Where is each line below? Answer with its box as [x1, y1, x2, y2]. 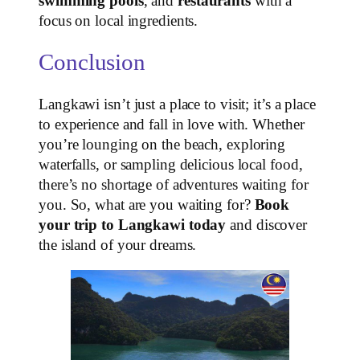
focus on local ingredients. [39, 12, 198, 29]
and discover [226, 216, 308, 233]
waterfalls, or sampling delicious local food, [39, 156, 303, 173]
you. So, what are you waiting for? [39, 196, 255, 213]
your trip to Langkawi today [39, 216, 227, 233]
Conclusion [39, 50, 145, 76]
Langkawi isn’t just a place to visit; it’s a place [39, 96, 316, 112]
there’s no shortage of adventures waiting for [39, 176, 309, 193]
